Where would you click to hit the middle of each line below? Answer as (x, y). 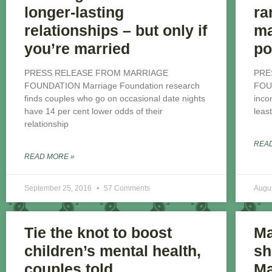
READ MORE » (49, 157)
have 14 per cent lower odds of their (93, 111)
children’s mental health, (113, 251)
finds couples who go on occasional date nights (115, 99)
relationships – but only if (116, 31)
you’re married (77, 49)
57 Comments (127, 189)
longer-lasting (74, 12)
